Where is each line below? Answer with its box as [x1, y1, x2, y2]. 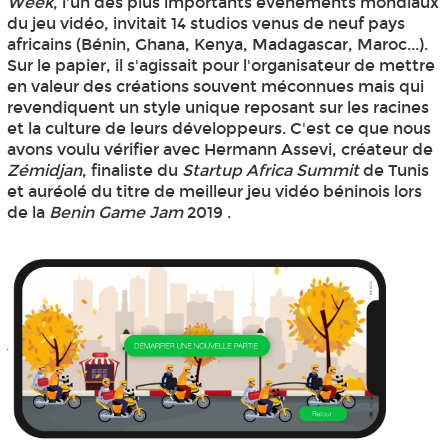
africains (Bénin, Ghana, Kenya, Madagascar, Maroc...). [6, 35, 428, 55]
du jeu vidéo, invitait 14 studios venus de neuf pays [6, 14, 405, 34]
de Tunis [358, 161, 429, 181]
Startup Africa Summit [181, 161, 359, 181]
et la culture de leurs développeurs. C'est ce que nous [6, 119, 431, 139]
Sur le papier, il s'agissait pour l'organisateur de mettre [6, 56, 435, 76]
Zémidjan [6, 161, 82, 181]
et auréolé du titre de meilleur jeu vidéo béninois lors [6, 182, 422, 202]
